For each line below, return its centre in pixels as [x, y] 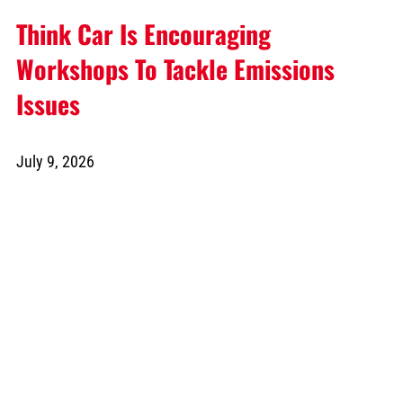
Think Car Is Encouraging [143, 34]
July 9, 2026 [55, 162]
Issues [48, 104]
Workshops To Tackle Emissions [175, 69]
